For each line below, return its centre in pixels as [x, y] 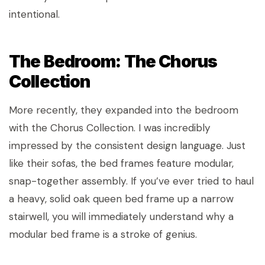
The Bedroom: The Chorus [113, 61]
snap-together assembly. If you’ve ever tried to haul [131, 181]
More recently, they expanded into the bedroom [124, 110]
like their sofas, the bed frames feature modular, [121, 163]
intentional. [34, 14]
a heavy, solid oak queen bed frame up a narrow [121, 199]
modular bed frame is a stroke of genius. [103, 234]
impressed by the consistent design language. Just [127, 146]
